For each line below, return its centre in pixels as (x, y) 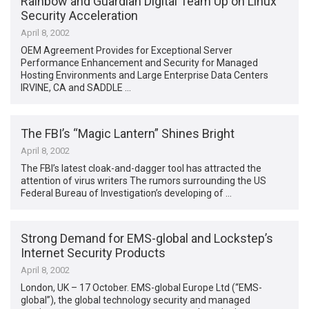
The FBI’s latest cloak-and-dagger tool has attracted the (141, 168)
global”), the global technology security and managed (136, 300)
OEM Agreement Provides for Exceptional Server (127, 51)
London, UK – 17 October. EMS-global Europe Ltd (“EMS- (142, 287)
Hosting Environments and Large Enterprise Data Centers (145, 76)
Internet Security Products (93, 252)
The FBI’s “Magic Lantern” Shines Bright (128, 133)
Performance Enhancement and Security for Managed (140, 63)
